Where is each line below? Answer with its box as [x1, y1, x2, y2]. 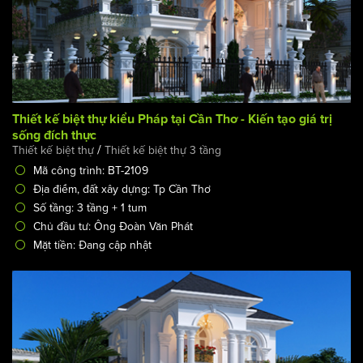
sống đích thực [12, 129, 96, 143]
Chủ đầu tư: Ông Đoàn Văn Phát [33, 220, 193, 234]
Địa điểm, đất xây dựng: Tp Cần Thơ [33, 182, 211, 197]
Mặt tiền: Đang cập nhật [33, 238, 152, 253]
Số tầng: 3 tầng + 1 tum [33, 201, 147, 216]
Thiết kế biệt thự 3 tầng [105, 143, 221, 158]
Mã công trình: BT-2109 [33, 164, 148, 178]
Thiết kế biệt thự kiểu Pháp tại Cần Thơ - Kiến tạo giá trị [12, 113, 332, 126]
